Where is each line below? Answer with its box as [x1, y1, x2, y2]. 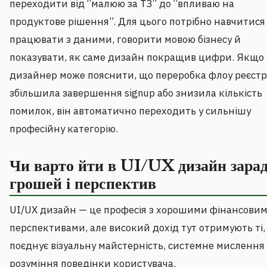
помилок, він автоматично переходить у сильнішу [10, 104, 251, 118]
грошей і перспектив [10, 174, 156, 194]
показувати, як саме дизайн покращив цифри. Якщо [10, 51, 264, 64]
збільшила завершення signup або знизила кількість [10, 86, 262, 100]
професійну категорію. [10, 122, 118, 136]
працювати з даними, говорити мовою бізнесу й [10, 33, 241, 46]
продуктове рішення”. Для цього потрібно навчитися [10, 15, 265, 29]
